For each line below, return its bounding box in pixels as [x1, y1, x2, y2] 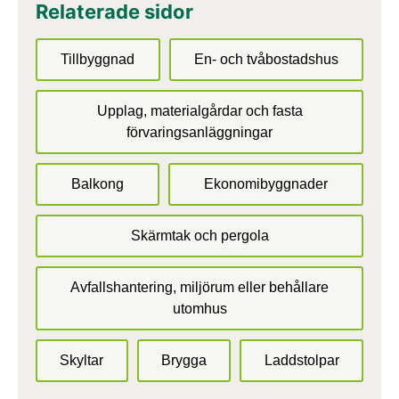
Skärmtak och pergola [130, 227, 269, 243]
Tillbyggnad [61, 51, 135, 67]
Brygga [161, 352, 207, 368]
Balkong [71, 175, 124, 191]
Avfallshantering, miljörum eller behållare [70, 279, 329, 295]
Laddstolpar [264, 352, 339, 368]
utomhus [172, 300, 227, 316]
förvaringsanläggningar [126, 124, 273, 140]
